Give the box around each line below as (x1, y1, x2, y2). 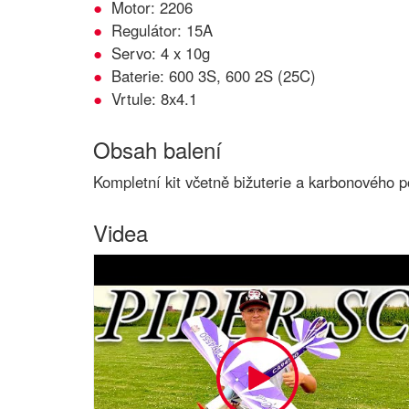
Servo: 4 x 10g (111, 42, 210, 64)
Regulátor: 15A (111, 19, 213, 41)
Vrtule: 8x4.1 (111, 88, 197, 110)
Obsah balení (93, 133, 222, 165)
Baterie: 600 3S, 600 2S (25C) (111, 65, 316, 87)
